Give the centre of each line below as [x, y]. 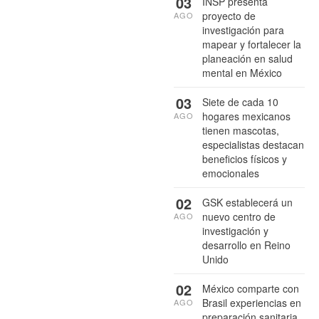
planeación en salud [247, 59]
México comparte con [251, 289]
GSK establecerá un [247, 203]
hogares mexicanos [246, 116]
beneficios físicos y [245, 159]
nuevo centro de [239, 217]
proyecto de [229, 16]
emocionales [231, 173]
